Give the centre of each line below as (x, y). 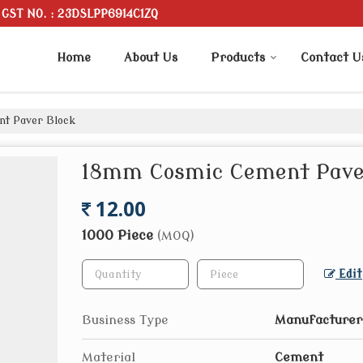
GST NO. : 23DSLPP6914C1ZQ (80, 14)
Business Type (125, 320)
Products (238, 58)
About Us (151, 58)
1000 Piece (120, 236)
